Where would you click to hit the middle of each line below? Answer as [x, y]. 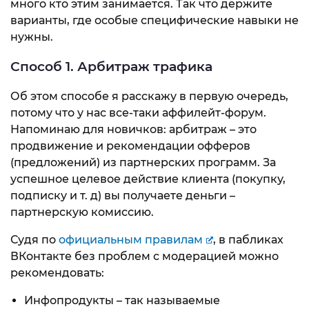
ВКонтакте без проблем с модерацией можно [144, 256]
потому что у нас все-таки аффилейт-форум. [138, 112]
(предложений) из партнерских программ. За [143, 162]
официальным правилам [131, 239]
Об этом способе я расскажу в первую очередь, [149, 96]
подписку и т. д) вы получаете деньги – [123, 195]
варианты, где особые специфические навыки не [154, 21]
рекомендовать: [57, 272]
